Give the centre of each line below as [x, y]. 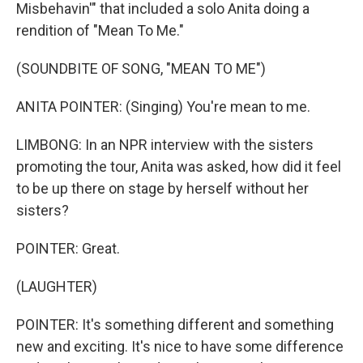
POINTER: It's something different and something [175, 325]
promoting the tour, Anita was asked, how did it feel [179, 167]
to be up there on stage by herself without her [162, 188]
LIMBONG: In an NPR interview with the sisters [165, 145]
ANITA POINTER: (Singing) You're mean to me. [163, 107]
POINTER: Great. [68, 248]
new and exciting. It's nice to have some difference [180, 346]
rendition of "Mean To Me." [100, 30]
